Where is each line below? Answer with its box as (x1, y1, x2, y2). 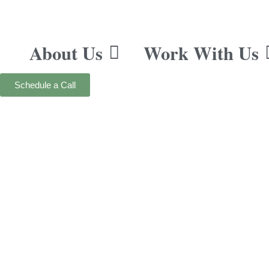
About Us (29, 40, 103, 66)
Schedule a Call (14, 80, 76, 90)
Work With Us (144, 40, 259, 66)
